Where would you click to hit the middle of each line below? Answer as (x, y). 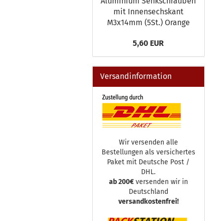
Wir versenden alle (148, 142)
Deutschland (148, 192)
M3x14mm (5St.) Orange (148, 22)
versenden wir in (161, 182)
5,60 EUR (148, 43)
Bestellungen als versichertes (148, 152)
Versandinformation (136, 76)
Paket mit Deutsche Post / (148, 162)
